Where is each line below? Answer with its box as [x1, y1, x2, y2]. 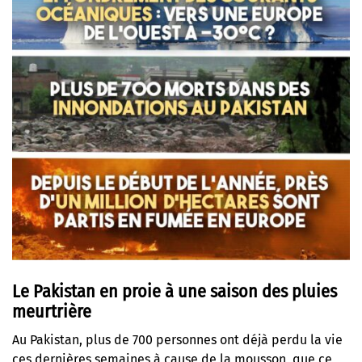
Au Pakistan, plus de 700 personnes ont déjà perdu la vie [12, 332, 343, 348]
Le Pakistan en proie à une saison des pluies [12, 280, 337, 303]
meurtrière [12, 301, 91, 323]
